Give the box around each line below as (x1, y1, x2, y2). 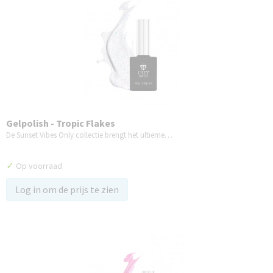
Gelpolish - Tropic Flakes (6, 117, 115, 129)
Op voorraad (14, 160, 62, 171)
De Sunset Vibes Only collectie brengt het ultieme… (6, 130, 172, 140)
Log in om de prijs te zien (15, 183, 119, 196)
